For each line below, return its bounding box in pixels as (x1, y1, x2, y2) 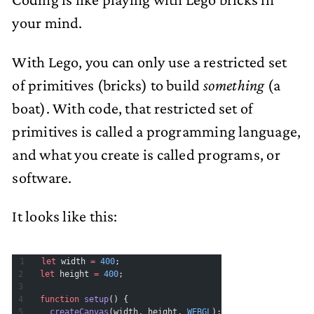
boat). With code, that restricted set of (12, 99, 254, 117)
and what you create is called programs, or (12, 145, 280, 163)
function (40, 294, 80, 305)
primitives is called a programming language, (12, 122, 301, 140)
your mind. (12, 14, 83, 32)
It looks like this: (12, 207, 118, 226)
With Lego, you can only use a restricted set (12, 53, 287, 71)
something (203, 76, 265, 94)
